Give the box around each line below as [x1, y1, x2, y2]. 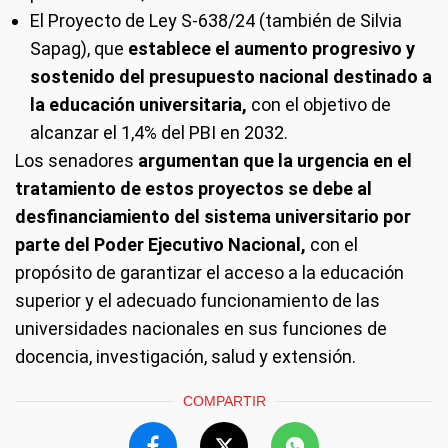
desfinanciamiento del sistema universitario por [15, 206, 411, 227]
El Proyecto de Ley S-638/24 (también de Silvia [30, 10, 402, 31]
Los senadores [15, 150, 138, 171]
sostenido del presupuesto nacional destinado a [30, 66, 432, 87]
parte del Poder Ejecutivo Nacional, [15, 234, 306, 255]
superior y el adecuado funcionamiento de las [15, 290, 380, 311]
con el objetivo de [251, 94, 391, 115]
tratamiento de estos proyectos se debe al [15, 178, 372, 199]
